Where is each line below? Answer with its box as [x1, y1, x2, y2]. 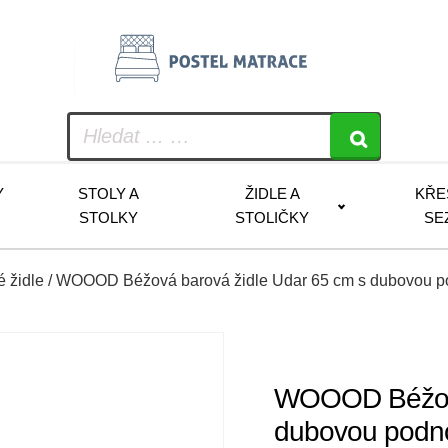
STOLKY [78, 209, 138, 226]
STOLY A [77, 185, 139, 202]
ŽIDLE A [244, 185, 300, 202]
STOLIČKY [235, 209, 309, 226]
